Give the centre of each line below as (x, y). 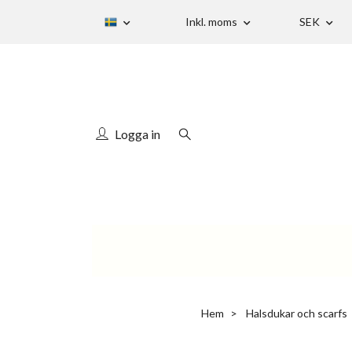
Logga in (137, 134)
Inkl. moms (213, 22)
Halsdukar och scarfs (296, 313)
